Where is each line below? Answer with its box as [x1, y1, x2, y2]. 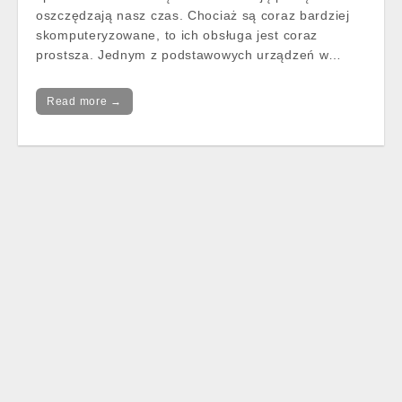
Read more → [47, 95, 122, 108]
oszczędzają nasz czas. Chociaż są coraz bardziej [36, 8, 350, 22]
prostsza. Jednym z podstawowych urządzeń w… [36, 48, 343, 62]
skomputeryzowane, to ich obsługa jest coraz [36, 28, 319, 42]
